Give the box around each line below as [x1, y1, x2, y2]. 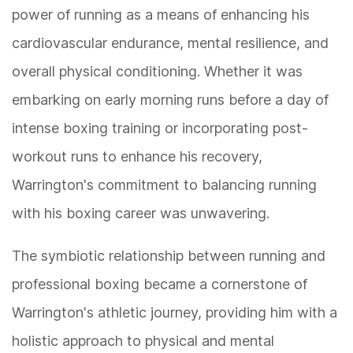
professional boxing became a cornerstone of [12, 276, 307, 293]
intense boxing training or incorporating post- [12, 120, 308, 137]
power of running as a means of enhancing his [12, 6, 310, 24]
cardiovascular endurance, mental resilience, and [12, 35, 329, 52]
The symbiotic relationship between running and [12, 247, 325, 265]
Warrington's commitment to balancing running [12, 176, 317, 194]
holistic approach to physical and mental [12, 333, 274, 350]
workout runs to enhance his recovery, [12, 148, 262, 165]
